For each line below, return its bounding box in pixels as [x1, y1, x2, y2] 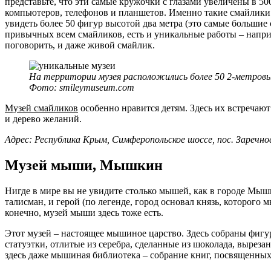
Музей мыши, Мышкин [5, 157, 163, 174]
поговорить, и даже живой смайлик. [5, 40, 155, 51]
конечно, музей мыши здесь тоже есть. [5, 207, 163, 218]
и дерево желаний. [5, 114, 82, 125]
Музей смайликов [5, 103, 78, 114]
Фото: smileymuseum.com [29, 82, 134, 93]
